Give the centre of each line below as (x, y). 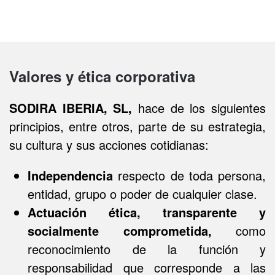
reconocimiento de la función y (147, 249)
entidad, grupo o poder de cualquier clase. (142, 194)
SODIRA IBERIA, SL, (71, 108)
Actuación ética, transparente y (147, 212)
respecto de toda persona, (189, 175)
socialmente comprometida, (120, 230)
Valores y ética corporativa (102, 76)
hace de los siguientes (199, 108)
